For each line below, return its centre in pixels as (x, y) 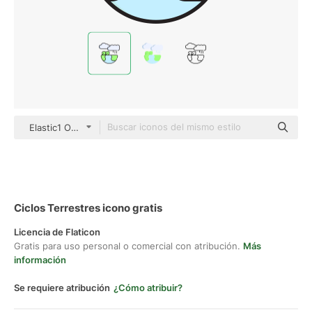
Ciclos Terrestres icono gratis (88, 208)
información (40, 260)
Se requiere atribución (62, 288)
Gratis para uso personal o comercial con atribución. (128, 246)
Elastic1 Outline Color (75, 127)
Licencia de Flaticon (57, 232)
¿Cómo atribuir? (148, 288)
